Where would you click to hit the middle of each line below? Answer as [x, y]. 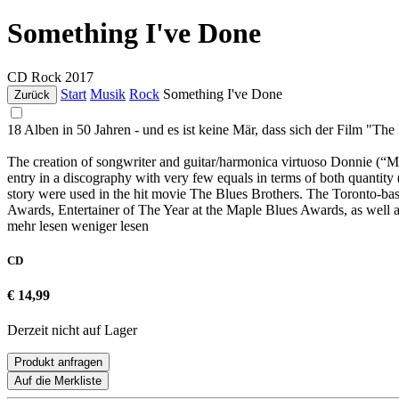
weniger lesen [110, 225]
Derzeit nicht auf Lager [72, 330]
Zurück [32, 94]
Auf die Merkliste [58, 381]
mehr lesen [39, 225]
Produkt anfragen [58, 362]
